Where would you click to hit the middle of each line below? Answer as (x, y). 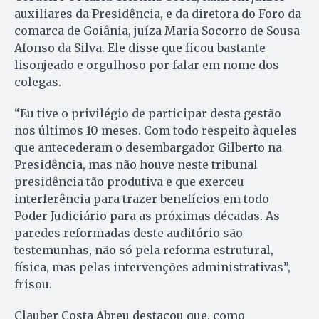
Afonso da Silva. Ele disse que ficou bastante (140, 48)
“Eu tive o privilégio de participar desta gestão (148, 114)
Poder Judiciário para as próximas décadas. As (147, 216)
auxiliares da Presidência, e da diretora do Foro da (158, 14)
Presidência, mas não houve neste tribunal (136, 165)
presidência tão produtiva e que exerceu (129, 182)
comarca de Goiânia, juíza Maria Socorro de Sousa (157, 31)
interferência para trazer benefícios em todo (142, 199)
